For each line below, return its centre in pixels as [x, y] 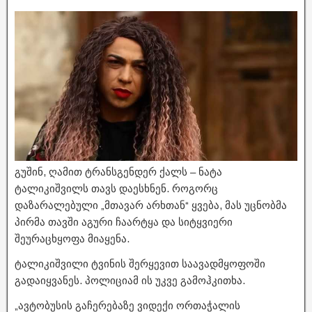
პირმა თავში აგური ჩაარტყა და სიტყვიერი [124, 222]
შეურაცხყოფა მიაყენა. [72, 239]
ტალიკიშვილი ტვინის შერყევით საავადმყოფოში [140, 264]
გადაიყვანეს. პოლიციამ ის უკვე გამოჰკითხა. [130, 281]
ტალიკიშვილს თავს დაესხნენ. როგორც [116, 189]
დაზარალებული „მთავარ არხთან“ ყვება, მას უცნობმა [151, 205]
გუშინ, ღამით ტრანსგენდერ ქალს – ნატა [118, 172]
